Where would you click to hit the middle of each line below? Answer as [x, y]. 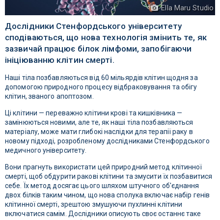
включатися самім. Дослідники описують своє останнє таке [103, 214]
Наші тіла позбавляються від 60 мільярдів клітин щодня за [101, 78]
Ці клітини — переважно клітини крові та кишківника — [94, 113]
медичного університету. [46, 151]
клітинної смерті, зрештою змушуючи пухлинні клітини [94, 205]
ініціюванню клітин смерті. [60, 60]
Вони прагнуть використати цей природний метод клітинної [104, 167]
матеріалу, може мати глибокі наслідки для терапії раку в [99, 132]
